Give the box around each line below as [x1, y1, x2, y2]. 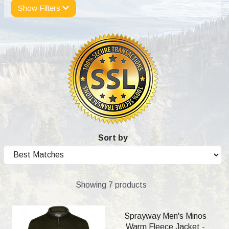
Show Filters [18, 4, 62, 13]
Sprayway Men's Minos [124, 212, 207, 221]
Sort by [98, 133, 128, 143]
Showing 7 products [75, 180, 147, 190]
